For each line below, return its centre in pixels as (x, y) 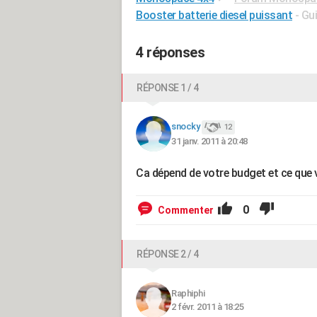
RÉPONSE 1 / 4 (168, 88)
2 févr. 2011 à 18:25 (207, 307)
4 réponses (170, 52)
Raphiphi (188, 293)
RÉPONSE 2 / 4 (168, 254)
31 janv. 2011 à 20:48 (209, 141)
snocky (185, 127)
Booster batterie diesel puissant (214, 15)
